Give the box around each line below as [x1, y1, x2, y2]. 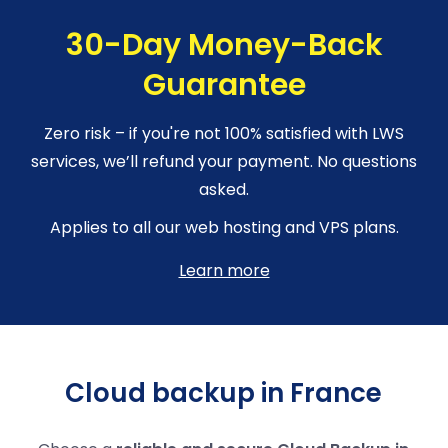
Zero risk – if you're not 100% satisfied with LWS [44, 121, 404, 145]
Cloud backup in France [65, 374, 383, 411]
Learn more [178, 258, 270, 282]
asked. [199, 177, 249, 201]
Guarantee [142, 63, 306, 106]
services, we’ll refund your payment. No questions [31, 149, 417, 173]
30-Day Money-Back [65, 23, 383, 66]
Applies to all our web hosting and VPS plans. [49, 215, 399, 239]
